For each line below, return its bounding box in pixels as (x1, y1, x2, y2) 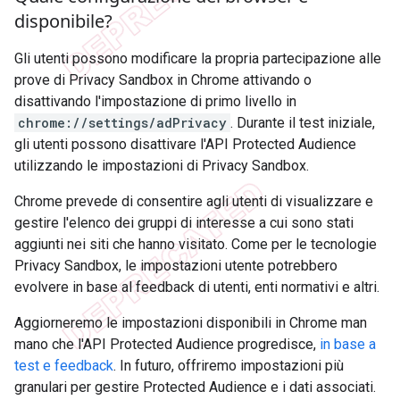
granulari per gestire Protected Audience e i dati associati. (14, 379, 376, 396)
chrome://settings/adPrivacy (18, 114, 227, 132)
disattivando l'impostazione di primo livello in (14, 93, 296, 111)
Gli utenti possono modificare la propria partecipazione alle (14, 50, 381, 68)
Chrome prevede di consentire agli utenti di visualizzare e (14, 193, 373, 211)
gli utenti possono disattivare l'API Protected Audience (14, 136, 356, 154)
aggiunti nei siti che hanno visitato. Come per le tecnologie (14, 236, 377, 254)
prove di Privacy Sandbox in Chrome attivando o (14, 71, 312, 89)
